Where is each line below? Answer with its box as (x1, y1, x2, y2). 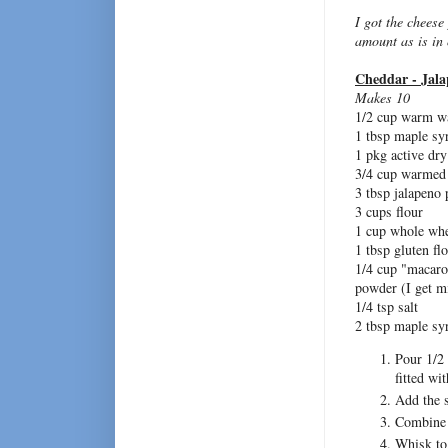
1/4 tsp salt (355, 297, 418, 317)
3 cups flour (355, 202, 423, 222)
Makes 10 (355, 88, 410, 108)
